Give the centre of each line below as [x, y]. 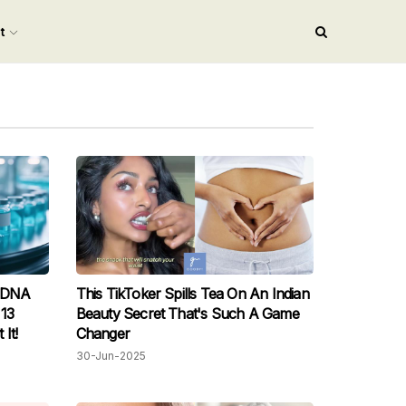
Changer [102, 334]
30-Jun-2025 [111, 356]
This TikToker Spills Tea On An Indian [192, 294]
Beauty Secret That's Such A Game [187, 314]
